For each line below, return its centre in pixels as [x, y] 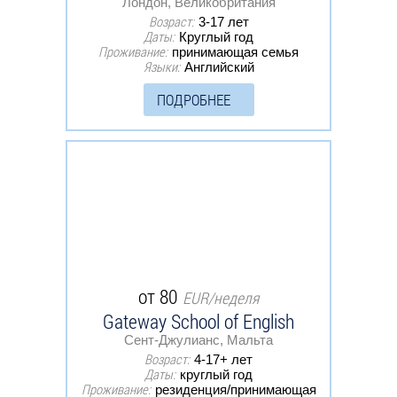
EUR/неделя [221, 297]
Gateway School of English [198, 321]
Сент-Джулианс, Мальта [198, 339]
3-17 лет [223, 21]
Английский [219, 66]
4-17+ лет [223, 359]
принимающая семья [235, 51]
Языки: [161, 66]
